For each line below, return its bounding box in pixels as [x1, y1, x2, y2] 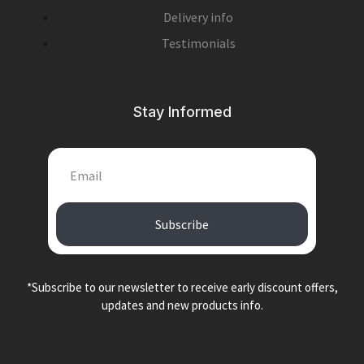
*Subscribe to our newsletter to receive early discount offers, [26, 279, 338, 296]
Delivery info [163, 9, 233, 26]
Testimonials [161, 35, 236, 52]
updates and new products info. [101, 297, 263, 314]
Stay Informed [132, 103, 232, 121]
